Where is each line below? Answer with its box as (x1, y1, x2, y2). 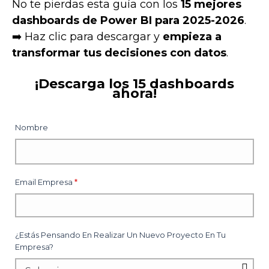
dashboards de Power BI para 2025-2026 (12, 13, 244, 27)
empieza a (163, 29, 222, 43)
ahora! (112, 85, 157, 101)
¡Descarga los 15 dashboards (35, 75, 234, 92)
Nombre (15, 122, 48, 132)
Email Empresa (15, 177, 73, 187)
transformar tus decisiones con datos (12, 46, 226, 59)
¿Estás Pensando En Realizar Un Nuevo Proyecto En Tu (15, 229, 226, 240)
